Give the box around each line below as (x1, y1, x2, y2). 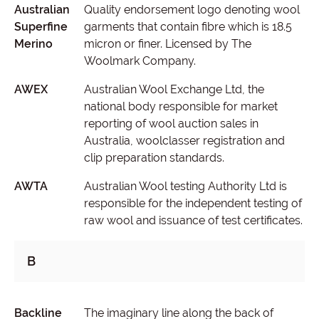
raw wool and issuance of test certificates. (83, 214, 303, 227)
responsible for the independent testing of (83, 197, 302, 210)
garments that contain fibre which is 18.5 (84, 20, 292, 33)
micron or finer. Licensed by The (84, 37, 251, 51)
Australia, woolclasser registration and (83, 134, 285, 147)
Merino (14, 37, 53, 51)
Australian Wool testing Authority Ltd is (83, 179, 287, 193)
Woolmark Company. (84, 54, 196, 68)
